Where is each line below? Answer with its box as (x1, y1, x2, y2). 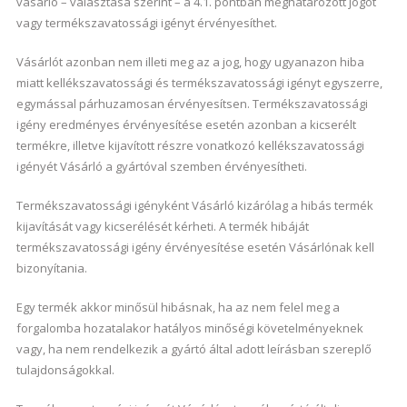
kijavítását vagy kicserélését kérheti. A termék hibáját (15, 218, 309, 234)
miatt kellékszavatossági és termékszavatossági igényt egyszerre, (15, 74, 382, 91)
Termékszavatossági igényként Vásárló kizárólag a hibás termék (15, 197, 373, 213)
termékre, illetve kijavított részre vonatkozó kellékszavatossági (15, 137, 364, 154)
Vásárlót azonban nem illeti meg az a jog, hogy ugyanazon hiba (15, 54, 364, 70)
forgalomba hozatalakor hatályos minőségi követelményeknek (15, 320, 363, 336)
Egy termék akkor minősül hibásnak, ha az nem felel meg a (15, 299, 340, 315)
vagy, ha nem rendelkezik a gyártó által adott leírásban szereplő (15, 341, 372, 357)
